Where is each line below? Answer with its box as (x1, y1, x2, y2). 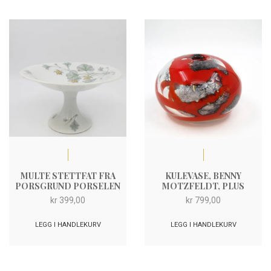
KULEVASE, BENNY (165, 169, 241, 181)
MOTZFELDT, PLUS (162, 180, 244, 192)
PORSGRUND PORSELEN (15, 180, 120, 192)
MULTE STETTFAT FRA (20, 169, 116, 181)
